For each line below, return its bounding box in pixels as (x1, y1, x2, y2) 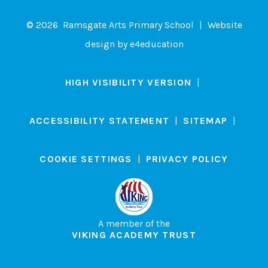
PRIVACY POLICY (145, 153, 229, 165)
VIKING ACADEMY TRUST (72, 229, 196, 240)
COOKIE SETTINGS (39, 153, 132, 165)
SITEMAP (183, 114, 228, 126)
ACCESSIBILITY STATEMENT (29, 114, 170, 126)
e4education (129, 38, 184, 50)
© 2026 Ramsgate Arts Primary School (26, 19, 196, 31)
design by (84, 38, 130, 50)
